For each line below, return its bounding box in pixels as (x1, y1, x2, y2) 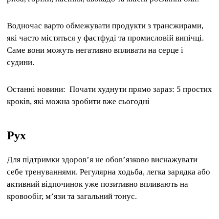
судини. (7, 58, 34, 67)
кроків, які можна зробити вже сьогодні (7, 97, 150, 107)
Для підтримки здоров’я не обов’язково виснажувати (7, 155, 197, 165)
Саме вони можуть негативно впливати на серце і (7, 45, 183, 55)
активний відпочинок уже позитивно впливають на (7, 179, 188, 189)
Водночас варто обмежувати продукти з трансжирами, (7, 21, 203, 31)
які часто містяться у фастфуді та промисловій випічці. (7, 33, 204, 43)
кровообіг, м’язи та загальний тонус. (7, 192, 137, 201)
